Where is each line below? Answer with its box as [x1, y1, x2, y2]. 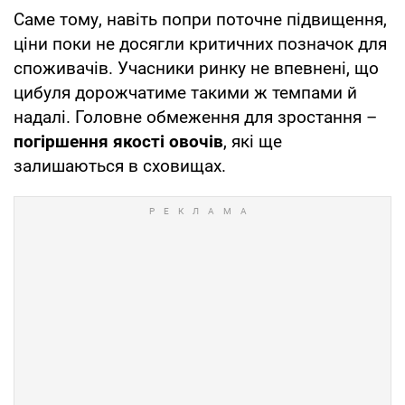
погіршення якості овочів [14, 130, 223, 152]
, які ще [223, 130, 282, 152]
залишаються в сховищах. [14, 155, 226, 176]
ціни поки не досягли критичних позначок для [14, 33, 387, 54]
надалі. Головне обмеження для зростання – [14, 106, 377, 127]
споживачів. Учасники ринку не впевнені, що [14, 57, 379, 79]
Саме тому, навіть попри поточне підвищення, [14, 8, 387, 30]
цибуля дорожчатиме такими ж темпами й [14, 81, 357, 103]
